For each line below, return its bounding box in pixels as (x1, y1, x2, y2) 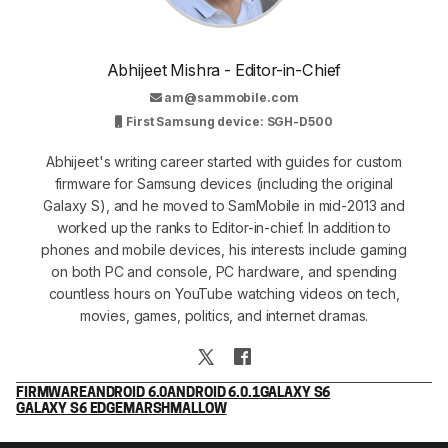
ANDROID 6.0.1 (167, 386, 260, 402)
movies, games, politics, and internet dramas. (79, 306, 369, 324)
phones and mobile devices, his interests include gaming (40, 240, 408, 258)
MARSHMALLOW (123, 402, 227, 418)
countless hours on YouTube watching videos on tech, (48, 284, 400, 302)
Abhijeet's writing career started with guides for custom (45, 152, 403, 170)
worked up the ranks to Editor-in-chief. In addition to (56, 218, 392, 236)
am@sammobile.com (164, 89, 299, 105)
